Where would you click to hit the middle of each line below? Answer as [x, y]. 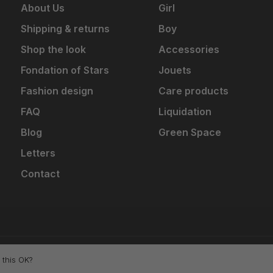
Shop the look [53, 49]
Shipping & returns [65, 28]
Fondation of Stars [65, 70]
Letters [38, 153]
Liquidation [185, 111]
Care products [193, 90]
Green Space [190, 132]
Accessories [189, 49]
